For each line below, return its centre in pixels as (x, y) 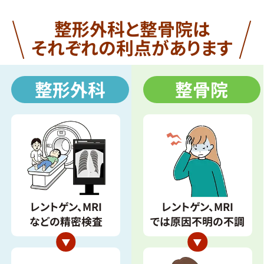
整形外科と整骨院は (132, 28)
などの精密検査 (66, 221)
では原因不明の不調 (198, 221)
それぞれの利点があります (132, 47)
